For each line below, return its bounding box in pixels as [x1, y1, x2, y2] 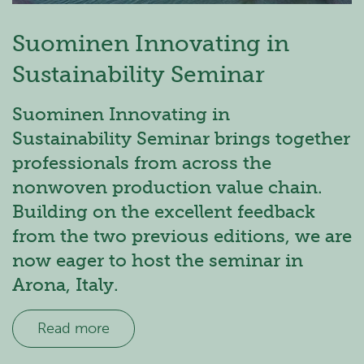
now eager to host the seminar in [12, 249, 303, 271]
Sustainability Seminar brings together [12, 127, 350, 149]
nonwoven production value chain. [12, 175, 323, 198]
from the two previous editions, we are [12, 224, 352, 247]
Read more [37, 318, 110, 337]
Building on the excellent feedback [12, 200, 315, 223]
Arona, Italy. [12, 273, 119, 296]
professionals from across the [12, 151, 271, 174]
